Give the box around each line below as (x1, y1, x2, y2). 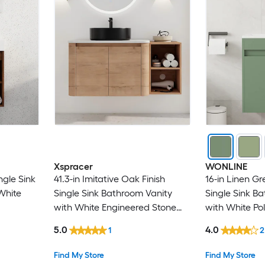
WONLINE (205, 160, 247, 172)
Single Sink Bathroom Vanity (53, 187, 172, 199)
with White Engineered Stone (53, 201, 176, 213)
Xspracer (53, 160, 93, 172)
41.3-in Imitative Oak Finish (53, 173, 165, 185)
